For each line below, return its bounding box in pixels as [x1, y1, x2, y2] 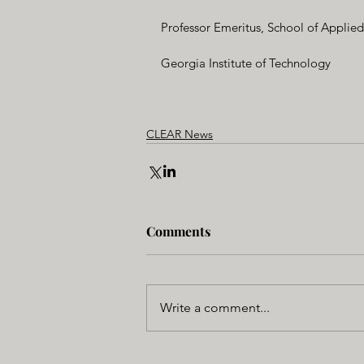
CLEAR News [146, 127, 213, 141]
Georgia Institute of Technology [161, 55, 331, 71]
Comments [146, 223, 210, 240]
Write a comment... [160, 300, 270, 315]
